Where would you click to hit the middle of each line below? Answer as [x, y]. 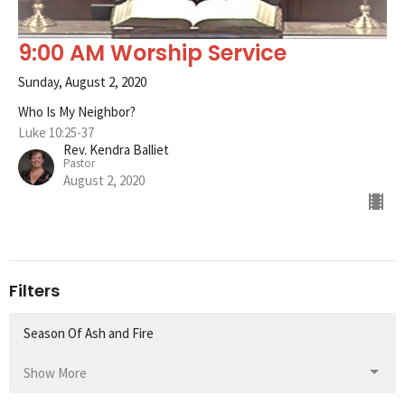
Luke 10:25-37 [56, 133]
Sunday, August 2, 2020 [82, 82]
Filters [34, 291]
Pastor [79, 164]
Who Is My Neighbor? [77, 112]
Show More [55, 372]
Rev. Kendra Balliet [116, 150]
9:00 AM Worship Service [152, 53]
